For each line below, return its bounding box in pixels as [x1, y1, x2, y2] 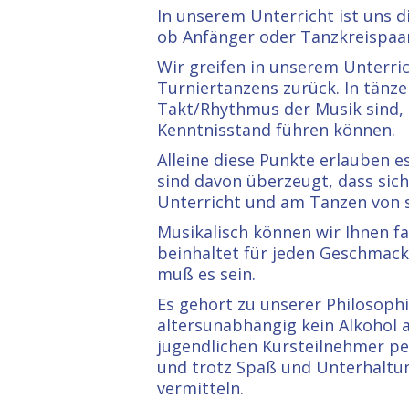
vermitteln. [157, 376, 244, 399]
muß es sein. [157, 262, 256, 285]
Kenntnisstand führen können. [157, 118, 395, 141]
